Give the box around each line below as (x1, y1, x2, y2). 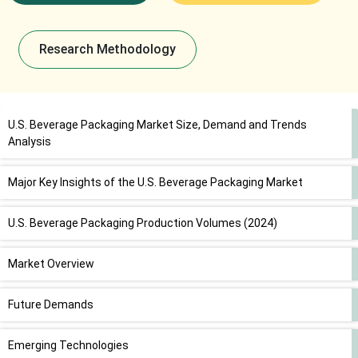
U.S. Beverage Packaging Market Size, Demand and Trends (8, 118, 307, 132)
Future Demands (8, 298, 93, 312)
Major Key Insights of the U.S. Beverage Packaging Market (8, 176, 303, 189)
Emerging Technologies (8, 339, 129, 352)
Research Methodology (38, 42, 176, 58)
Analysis (8, 135, 51, 149)
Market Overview (8, 257, 94, 271)
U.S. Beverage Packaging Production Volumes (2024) (8, 217, 277, 230)
